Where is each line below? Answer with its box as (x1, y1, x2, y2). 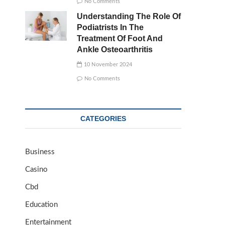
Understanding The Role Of (77, 12, 181, 21)
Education (25, 201, 58, 208)
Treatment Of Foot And (77, 34, 163, 43)
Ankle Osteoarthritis (77, 45, 153, 54)
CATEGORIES (80, 115, 126, 123)
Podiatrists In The (77, 23, 144, 32)
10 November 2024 (82, 62, 132, 67)
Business (25, 148, 55, 156)
